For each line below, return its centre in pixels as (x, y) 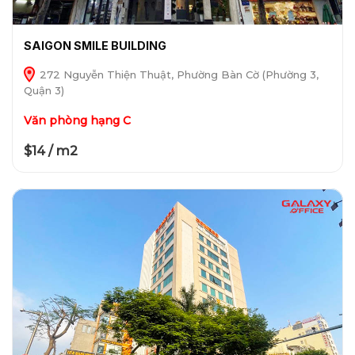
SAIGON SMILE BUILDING (95, 46)
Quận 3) (44, 91)
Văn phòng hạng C (77, 121)
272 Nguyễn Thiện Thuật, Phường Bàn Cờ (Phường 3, (177, 75)
